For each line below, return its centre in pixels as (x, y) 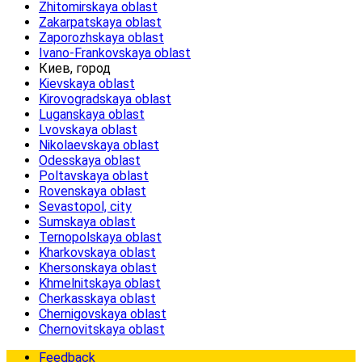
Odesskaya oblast (90, 161)
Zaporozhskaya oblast (101, 38)
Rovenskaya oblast (93, 192)
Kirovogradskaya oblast (105, 99)
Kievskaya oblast (87, 84)
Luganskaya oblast (92, 115)
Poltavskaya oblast (94, 176)
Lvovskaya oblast (88, 130)
